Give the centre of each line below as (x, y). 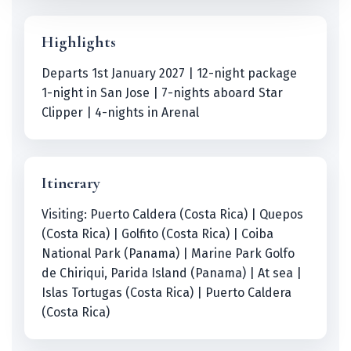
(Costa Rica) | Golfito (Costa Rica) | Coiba (157, 234)
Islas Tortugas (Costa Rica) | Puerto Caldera (166, 293)
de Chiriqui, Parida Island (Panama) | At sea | (172, 273)
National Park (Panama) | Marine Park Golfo (168, 254)
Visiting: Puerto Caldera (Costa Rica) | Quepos (172, 215)
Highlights (79, 42)
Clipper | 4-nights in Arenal (120, 113)
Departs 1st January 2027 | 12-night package (169, 74)
